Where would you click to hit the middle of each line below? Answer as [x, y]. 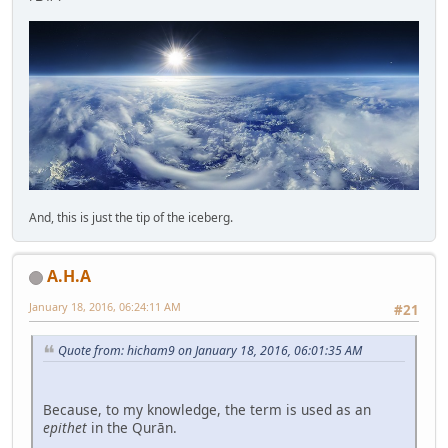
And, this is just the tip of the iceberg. [131, 217]
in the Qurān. [132, 427]
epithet [65, 427]
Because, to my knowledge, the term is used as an [207, 409]
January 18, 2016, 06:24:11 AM [105, 306]
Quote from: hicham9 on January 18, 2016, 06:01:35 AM [210, 351]
